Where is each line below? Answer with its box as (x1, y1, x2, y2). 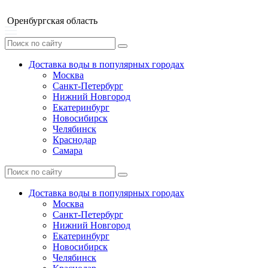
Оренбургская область (7, 16, 98, 26)
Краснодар (53, 135, 96, 145)
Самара (53, 145, 83, 156)
